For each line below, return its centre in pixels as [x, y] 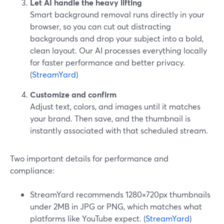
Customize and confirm [73, 94]
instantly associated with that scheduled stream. [119, 130]
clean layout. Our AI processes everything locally [118, 50]
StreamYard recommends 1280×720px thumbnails [120, 194]
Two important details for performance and [89, 158]
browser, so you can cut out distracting [100, 26]
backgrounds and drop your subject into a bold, [117, 38]
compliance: [32, 170]
